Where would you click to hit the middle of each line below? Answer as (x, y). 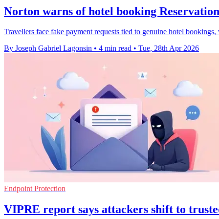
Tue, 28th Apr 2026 (169, 48)
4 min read (115, 48)
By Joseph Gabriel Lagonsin (48, 48)
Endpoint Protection (35, 189)
